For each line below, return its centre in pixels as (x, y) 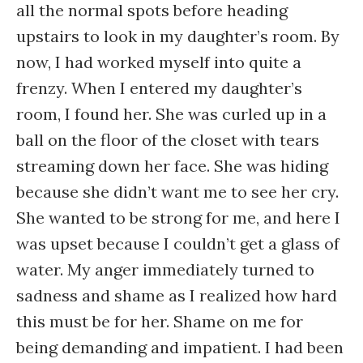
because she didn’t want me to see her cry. (177, 192)
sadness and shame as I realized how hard (177, 295)
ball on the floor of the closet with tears (168, 140)
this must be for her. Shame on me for (160, 321)
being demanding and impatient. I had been (180, 347)
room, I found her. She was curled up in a (171, 114)
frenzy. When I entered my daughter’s (159, 88)
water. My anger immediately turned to (165, 269)
